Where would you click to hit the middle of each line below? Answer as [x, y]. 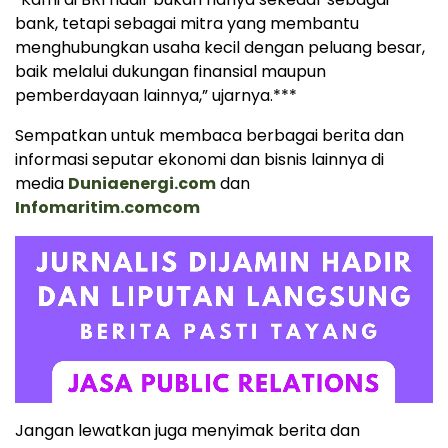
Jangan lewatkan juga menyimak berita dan [187, 431]
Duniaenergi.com [142, 184]
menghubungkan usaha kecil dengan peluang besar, [220, 48]
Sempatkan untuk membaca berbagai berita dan [209, 136]
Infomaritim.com [88, 208]
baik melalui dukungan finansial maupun [170, 72]
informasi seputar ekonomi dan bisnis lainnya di [199, 160]
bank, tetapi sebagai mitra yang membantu [187, 24]
